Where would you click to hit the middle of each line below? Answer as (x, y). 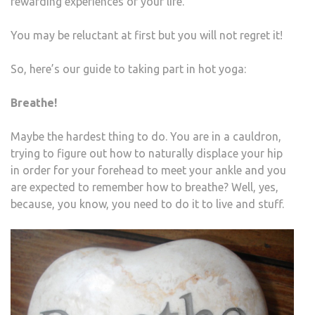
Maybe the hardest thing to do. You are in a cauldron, (146, 137)
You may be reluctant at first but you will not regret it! (147, 36)
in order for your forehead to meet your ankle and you (148, 171)
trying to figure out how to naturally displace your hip (147, 154)
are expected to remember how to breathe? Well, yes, (144, 187)
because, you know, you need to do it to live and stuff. (147, 204)
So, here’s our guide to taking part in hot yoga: (128, 69)
